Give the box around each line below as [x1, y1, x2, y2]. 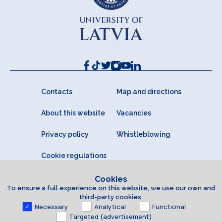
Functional [152, 202, 186, 211]
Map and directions [116, 88, 181, 96]
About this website [41, 109, 105, 117]
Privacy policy [41, 130, 89, 139]
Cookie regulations [41, 152, 107, 160]
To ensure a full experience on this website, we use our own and [7, 184, 215, 192]
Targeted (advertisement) [68, 212, 152, 221]
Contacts [41, 88, 72, 96]
